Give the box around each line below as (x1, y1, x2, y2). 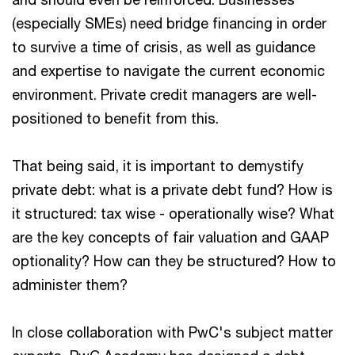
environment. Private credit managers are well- (12, 86, 317, 103)
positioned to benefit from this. (12, 109, 219, 127)
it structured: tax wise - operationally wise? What (12, 204, 334, 222)
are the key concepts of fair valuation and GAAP (12, 228, 329, 246)
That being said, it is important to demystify (12, 157, 303, 174)
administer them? (12, 276, 128, 293)
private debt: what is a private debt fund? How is (12, 181, 333, 198)
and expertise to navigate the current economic (12, 62, 325, 79)
